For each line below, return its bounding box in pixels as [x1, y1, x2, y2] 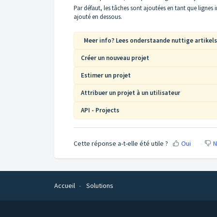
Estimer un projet [81, 71, 131, 79]
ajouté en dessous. [74, 12, 122, 21]
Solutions [86, 181, 113, 190]
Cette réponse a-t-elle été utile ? [74, 139, 168, 148]
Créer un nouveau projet [81, 53, 149, 62]
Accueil [54, 181, 75, 190]
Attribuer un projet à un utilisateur [81, 88, 180, 97]
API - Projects [81, 106, 119, 114]
